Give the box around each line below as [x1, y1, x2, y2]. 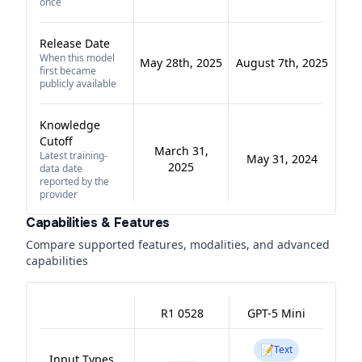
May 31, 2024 [246, 151, 318, 166]
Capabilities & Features [26, 214, 170, 231]
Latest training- [40, 149, 107, 162]
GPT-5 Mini [246, 305, 305, 321]
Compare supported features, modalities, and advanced [26, 237, 330, 252]
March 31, [154, 143, 208, 158]
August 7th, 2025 [236, 55, 328, 70]
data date [40, 162, 82, 175]
